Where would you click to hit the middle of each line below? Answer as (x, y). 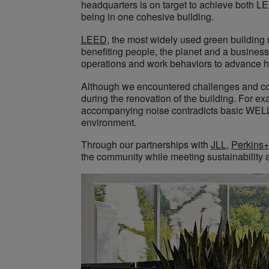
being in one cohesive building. (147, 17)
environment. (108, 122)
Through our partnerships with (146, 145)
